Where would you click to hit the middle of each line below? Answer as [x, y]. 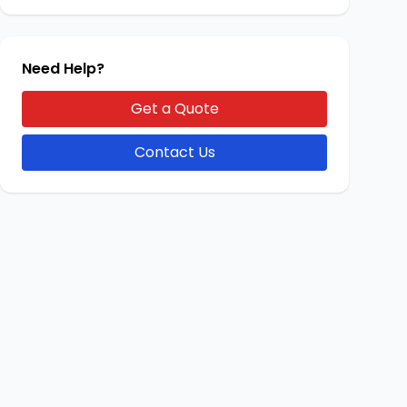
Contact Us [174, 152]
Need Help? [63, 69]
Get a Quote [174, 109]
